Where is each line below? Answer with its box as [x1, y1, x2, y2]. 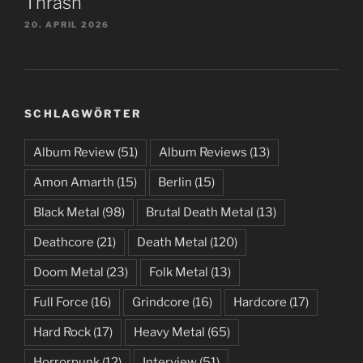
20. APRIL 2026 [24, 19, 110, 29]
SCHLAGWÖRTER [24, 106, 143, 120]
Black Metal [33, 205, 100, 220]
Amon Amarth [33, 175, 114, 190]
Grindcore [132, 295, 190, 310]
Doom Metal [33, 265, 104, 280]
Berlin [158, 175, 192, 190]
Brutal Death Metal [146, 205, 254, 220]
